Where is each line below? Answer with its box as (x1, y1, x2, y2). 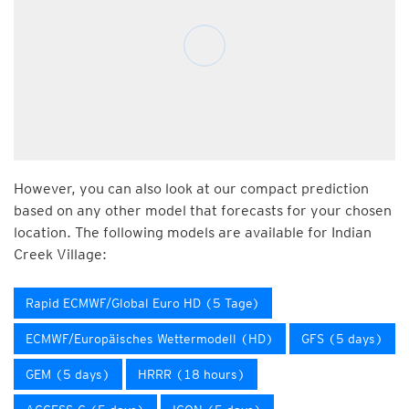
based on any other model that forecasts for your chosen (14, 202, 392, 219)
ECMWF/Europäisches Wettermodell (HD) (26, 331, 274, 346)
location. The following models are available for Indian (14, 224, 372, 241)
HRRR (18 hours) (138, 367, 246, 382)
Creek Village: (14, 246, 107, 263)
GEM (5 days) (26, 367, 110, 382)
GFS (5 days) (301, 331, 383, 346)
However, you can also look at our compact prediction (14, 180, 369, 197)
